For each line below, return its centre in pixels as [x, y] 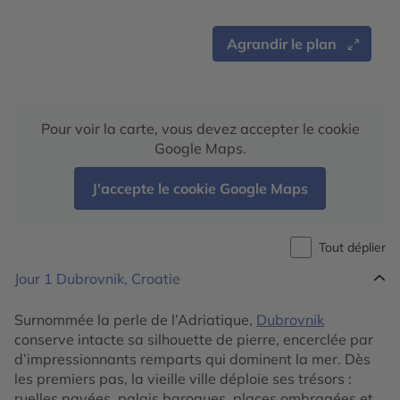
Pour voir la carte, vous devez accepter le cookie [200, 129]
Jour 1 [35, 279]
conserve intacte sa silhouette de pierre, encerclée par [194, 339]
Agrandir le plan [282, 44]
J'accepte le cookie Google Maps [200, 188]
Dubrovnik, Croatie [118, 279]
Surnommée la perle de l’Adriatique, [135, 320]
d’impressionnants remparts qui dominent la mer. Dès [192, 359]
